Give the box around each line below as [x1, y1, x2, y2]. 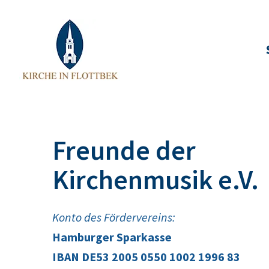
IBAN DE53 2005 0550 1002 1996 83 [52, 249, 240, 264]
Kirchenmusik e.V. [52, 163, 259, 196]
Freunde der [52, 133, 196, 167]
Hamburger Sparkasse [52, 229, 172, 244]
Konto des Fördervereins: [52, 210, 175, 225]
